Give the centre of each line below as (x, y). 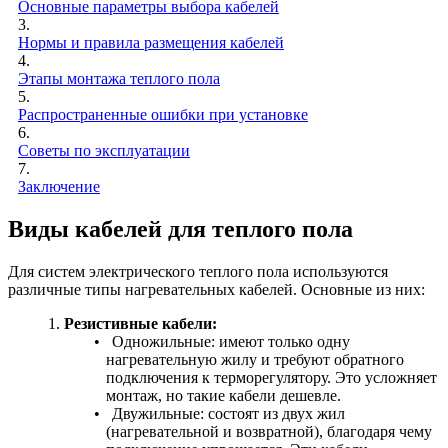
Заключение (59, 186)
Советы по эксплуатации (104, 150)
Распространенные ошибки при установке (163, 114)
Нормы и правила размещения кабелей (151, 42)
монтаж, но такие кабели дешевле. (223, 395)
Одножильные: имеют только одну (231, 341)
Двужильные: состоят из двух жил (228, 413)
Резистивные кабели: (140, 323)
